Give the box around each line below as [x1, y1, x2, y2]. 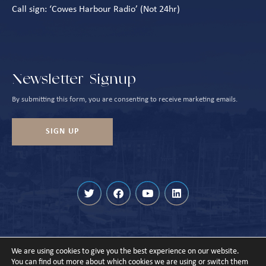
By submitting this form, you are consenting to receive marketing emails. [12, 95, 237, 103]
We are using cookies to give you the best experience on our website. [11, 247, 239, 256]
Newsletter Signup [12, 72, 136, 87]
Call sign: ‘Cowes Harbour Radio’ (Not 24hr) [12, 4, 180, 14]
